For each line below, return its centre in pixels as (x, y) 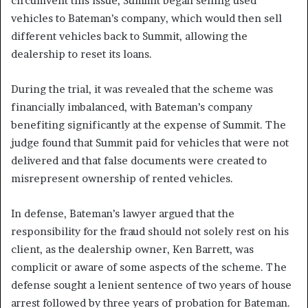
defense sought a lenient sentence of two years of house (151, 285)
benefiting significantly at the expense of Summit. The (148, 124)
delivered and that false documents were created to (139, 160)
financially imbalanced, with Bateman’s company (132, 107)
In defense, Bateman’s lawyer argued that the (123, 213)
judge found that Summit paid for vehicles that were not (150, 142)
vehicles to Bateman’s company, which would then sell (146, 18)
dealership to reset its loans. (81, 54)
